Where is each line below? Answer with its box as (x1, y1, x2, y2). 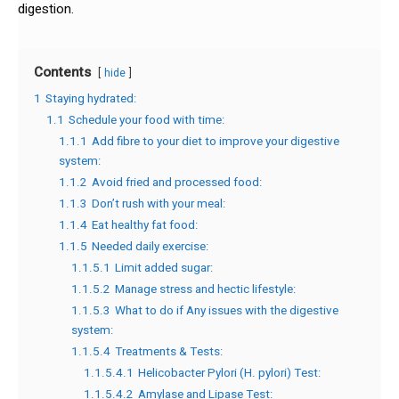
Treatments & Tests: (115, 342, 223, 361)
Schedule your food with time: (69, 110, 224, 129)
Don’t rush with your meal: (92, 194, 225, 213)
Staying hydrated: (45, 89, 136, 108)
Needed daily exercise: (92, 237, 208, 256)
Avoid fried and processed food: (92, 173, 262, 191)
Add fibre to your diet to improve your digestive (92, 132, 339, 151)
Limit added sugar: (115, 258, 213, 277)
